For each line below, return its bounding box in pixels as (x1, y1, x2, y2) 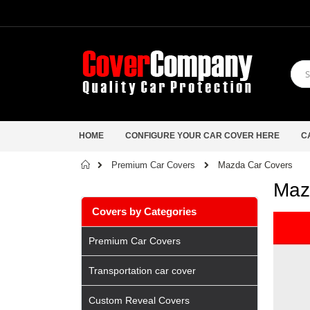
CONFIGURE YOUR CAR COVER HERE (125, 131, 280, 140)
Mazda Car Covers (218, 159, 293, 170)
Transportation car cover (89, 265, 196, 277)
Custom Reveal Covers (89, 294, 190, 306)
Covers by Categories (92, 206, 197, 217)
